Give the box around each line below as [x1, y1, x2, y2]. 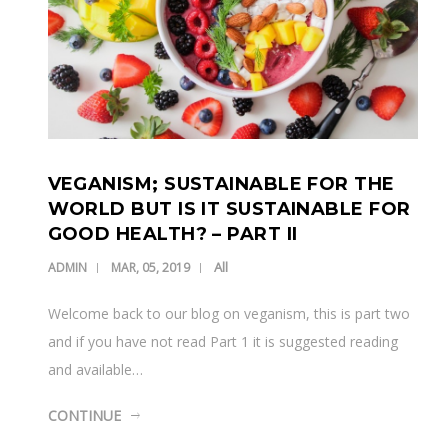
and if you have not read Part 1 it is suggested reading [47, 331, 398, 351]
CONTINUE [47, 405, 121, 425]
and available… [47, 359, 143, 379]
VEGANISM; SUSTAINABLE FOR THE [47, 172, 395, 195]
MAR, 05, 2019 [110, 258, 190, 276]
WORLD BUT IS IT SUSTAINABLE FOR [47, 197, 411, 220]
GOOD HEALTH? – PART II [47, 222, 298, 245]
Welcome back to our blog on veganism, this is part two [47, 303, 410, 323]
